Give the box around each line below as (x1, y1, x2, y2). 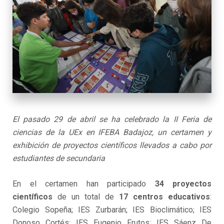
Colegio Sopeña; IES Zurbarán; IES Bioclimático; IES (12, 205, 211, 215)
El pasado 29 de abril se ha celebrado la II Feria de (12, 114, 211, 124)
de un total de (52, 192, 119, 202)
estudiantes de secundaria (12, 153, 105, 163)
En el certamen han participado (12, 179, 155, 189)
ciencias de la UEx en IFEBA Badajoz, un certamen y (12, 127, 211, 137)
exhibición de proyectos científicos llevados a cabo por (12, 140, 211, 150)
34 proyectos (154, 179, 211, 189)
